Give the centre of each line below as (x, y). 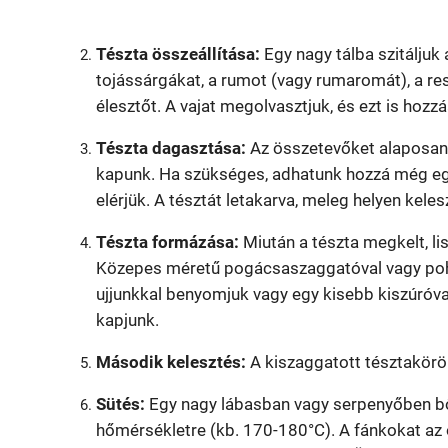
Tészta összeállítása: (178, 54)
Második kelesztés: (171, 362)
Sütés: (120, 404)
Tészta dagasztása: (171, 148)
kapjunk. (127, 320)
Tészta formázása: (167, 242)
